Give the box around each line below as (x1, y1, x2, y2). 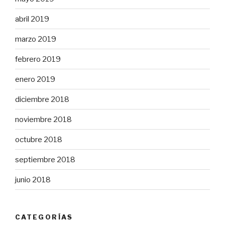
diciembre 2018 (15, 94, 69, 104)
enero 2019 (15, 74, 55, 84)
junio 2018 (15, 175, 51, 184)
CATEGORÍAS (15, 213, 73, 221)
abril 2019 (15, 14, 49, 24)
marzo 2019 (15, 34, 56, 44)
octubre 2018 (15, 135, 62, 144)
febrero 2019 (15, 54, 61, 64)
